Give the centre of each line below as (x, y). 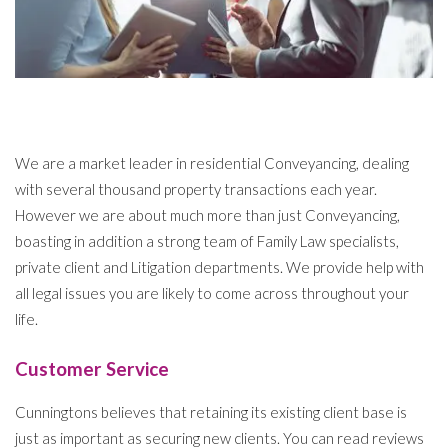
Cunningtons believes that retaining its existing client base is (211, 411)
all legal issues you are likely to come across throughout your (212, 293)
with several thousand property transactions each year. (196, 189)
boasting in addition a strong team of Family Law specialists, (207, 241)
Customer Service (92, 368)
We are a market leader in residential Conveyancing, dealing (212, 163)
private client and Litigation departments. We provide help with (219, 267)
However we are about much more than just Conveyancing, (207, 215)
